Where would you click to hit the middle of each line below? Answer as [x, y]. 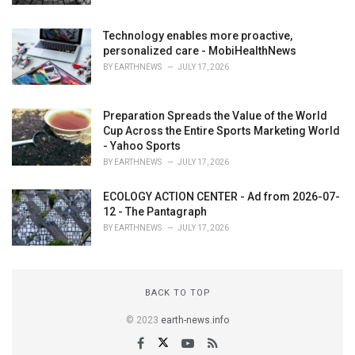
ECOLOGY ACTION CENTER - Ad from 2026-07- [221, 196]
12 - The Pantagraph [155, 211]
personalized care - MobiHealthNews [200, 50]
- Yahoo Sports [142, 146]
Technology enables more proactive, [198, 35]
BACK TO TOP [177, 293]
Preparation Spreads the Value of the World [215, 116]
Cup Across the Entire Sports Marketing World [221, 131]
